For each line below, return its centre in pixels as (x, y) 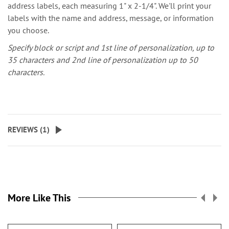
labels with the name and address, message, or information (111, 18)
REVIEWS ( (25, 129)
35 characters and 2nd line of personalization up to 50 (103, 60)
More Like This (39, 198)
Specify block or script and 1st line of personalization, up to (111, 47)
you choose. (28, 30)
